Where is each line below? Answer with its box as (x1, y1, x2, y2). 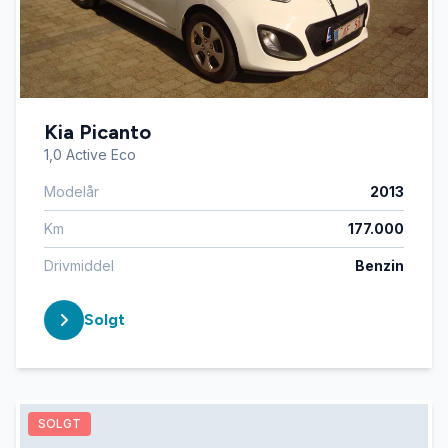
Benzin (355, 257, 404, 274)
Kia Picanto (44, 120, 151, 144)
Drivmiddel (44, 257, 114, 274)
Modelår (44, 183, 99, 200)
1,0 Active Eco (44, 146, 136, 163)
